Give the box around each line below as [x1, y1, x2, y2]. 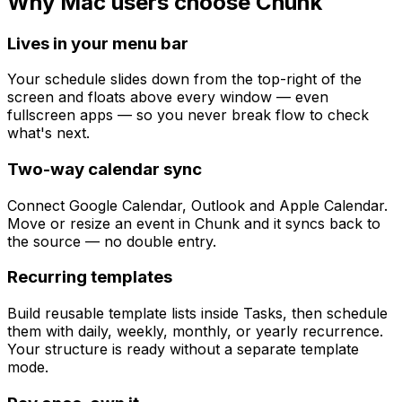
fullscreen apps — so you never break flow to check [7, 106, 369, 125]
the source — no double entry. [7, 232, 216, 250]
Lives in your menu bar [7, 32, 188, 54]
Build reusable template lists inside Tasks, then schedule [7, 304, 388, 323]
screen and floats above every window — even [7, 88, 328, 107]
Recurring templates [7, 267, 172, 288]
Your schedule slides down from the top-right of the [7, 70, 362, 89]
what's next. [7, 124, 90, 143]
